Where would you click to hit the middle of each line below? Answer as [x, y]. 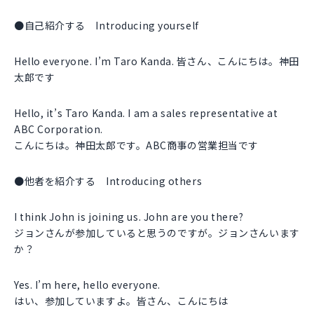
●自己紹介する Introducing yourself [107, 26]
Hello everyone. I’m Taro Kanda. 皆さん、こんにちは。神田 [157, 61]
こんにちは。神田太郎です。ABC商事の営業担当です [136, 145]
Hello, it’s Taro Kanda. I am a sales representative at [146, 113]
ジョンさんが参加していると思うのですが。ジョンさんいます [157, 233]
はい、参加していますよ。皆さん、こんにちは [121, 301]
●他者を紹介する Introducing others [108, 181]
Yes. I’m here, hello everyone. [87, 285]
